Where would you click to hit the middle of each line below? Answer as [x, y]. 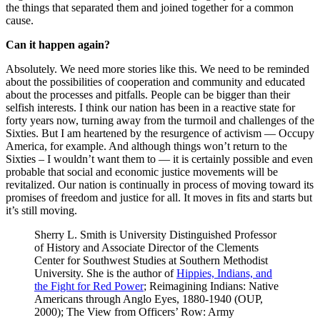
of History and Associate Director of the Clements [146, 247]
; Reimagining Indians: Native [211, 286]
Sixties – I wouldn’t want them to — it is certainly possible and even [159, 159]
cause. [20, 20]
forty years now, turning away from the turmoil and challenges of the [160, 120]
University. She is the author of [105, 273]
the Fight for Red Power [89, 286]
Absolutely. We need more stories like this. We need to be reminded [157, 69]
